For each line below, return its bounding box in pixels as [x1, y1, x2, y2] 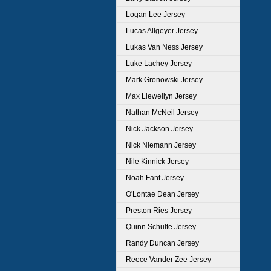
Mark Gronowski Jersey [126, 76, 203, 84]
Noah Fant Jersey [126, 174, 184, 182]
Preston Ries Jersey [126, 206, 192, 215]
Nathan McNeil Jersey [126, 108, 198, 117]
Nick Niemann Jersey [126, 141, 196, 149]
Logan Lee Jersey [126, 10, 185, 19]
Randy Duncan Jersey [126, 239, 199, 247]
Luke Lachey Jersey [126, 59, 192, 68]
